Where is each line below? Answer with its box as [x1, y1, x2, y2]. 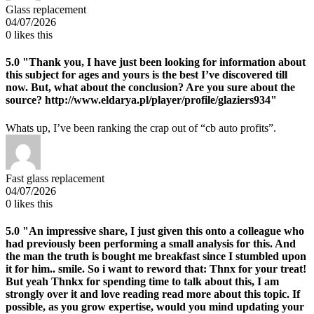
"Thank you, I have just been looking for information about [20, 56, 306, 69]
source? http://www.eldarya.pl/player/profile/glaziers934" [6, 94, 277, 107]
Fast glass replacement [6, 172, 104, 184]
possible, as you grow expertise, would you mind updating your [6, 300, 304, 313]
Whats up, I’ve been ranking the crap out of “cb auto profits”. [6, 121, 276, 134]
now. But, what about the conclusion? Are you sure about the [6, 81, 295, 94]
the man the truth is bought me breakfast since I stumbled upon [6, 250, 306, 262]
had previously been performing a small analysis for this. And [6, 237, 296, 250]
